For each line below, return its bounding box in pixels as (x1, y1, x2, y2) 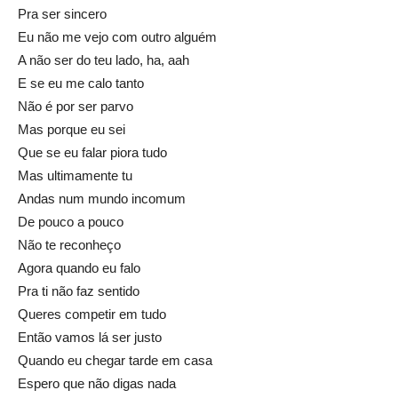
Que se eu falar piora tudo (18, 145, 167, 161)
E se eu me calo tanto (18, 76, 144, 92)
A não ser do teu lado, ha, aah (18, 52, 189, 68)
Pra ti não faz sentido (18, 283, 139, 299)
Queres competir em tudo (18, 306, 166, 322)
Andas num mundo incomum (18, 191, 186, 207)
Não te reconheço (18, 237, 121, 253)
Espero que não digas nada (18, 376, 176, 392)
